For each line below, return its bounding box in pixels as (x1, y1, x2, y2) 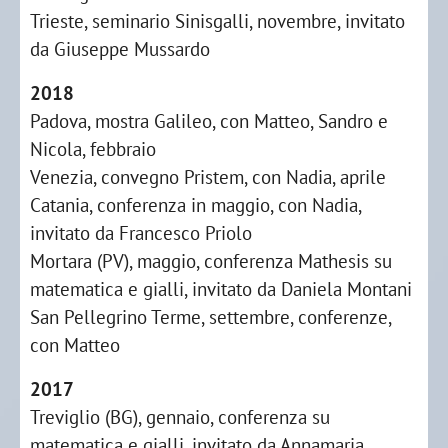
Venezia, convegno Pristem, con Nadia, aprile (30, 164, 386, 189)
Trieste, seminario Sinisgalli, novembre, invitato (30, 8, 405, 33)
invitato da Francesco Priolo (30, 220, 252, 245)
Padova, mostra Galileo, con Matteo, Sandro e (30, 108, 388, 133)
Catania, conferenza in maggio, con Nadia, (30, 192, 361, 217)
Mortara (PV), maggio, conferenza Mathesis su (30, 248, 392, 273)
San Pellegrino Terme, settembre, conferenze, (30, 304, 391, 329)
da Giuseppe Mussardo (30, 36, 210, 61)
